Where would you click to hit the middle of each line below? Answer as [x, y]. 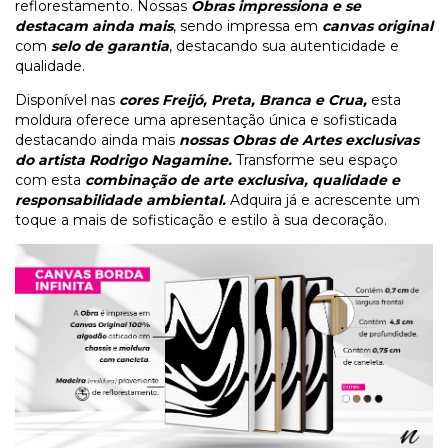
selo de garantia [108, 45]
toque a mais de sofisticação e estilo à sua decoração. [201, 219]
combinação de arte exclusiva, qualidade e [242, 179]
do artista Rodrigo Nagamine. [123, 159]
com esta [50, 179]
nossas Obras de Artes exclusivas [299, 139]
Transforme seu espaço [315, 159]
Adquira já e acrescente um [323, 199]
